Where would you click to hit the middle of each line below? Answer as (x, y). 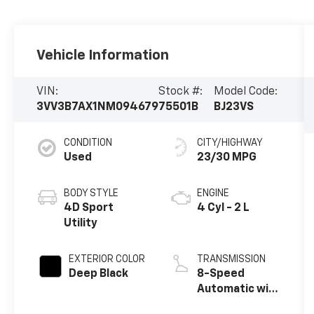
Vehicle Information (103, 55)
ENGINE (213, 193)
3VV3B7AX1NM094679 (98, 107)
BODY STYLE (91, 193)
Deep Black (99, 274)
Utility (81, 223)
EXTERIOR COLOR (107, 259)
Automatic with (238, 289)
